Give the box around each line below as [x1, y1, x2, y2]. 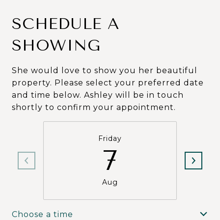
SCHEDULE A [12, 15, 119, 33]
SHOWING [12, 36, 101, 55]
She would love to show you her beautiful [12, 66, 197, 75]
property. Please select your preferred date [12, 78, 204, 87]
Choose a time [12, 209, 73, 219]
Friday [98, 134, 122, 143]
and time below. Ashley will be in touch [12, 90, 184, 100]
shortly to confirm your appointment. [12, 103, 176, 112]
